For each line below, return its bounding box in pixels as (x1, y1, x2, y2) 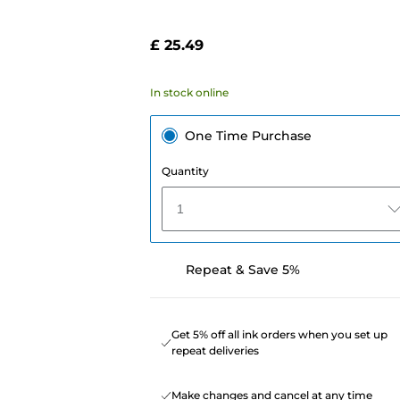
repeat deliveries (171, 343, 259, 357)
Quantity (161, 163, 209, 178)
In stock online (149, 85, 229, 99)
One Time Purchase (184, 127, 312, 144)
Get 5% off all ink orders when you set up (171, 327, 387, 341)
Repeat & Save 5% (185, 261, 300, 278)
